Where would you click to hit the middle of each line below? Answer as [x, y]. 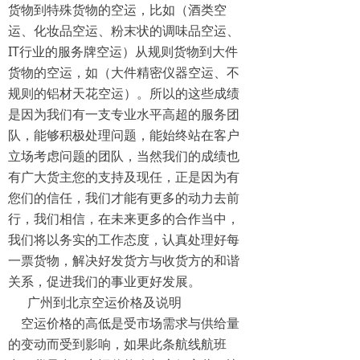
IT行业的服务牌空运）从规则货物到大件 [123, 51]
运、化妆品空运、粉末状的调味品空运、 [124, 31]
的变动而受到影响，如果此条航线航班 [117, 344]
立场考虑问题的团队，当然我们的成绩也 [124, 156]
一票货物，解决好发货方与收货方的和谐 [124, 260]
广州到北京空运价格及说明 [95, 302]
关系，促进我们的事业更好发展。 [104, 281]
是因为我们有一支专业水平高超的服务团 [124, 114]
